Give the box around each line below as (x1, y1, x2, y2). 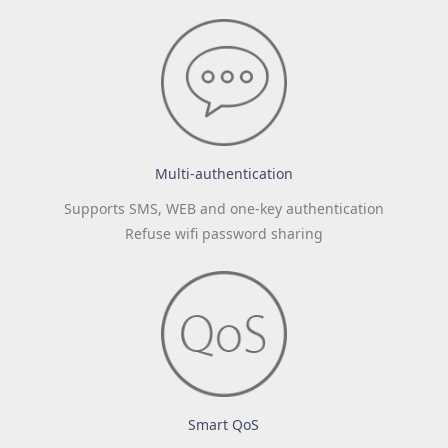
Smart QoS (188, 414, 260, 434)
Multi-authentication (154, 163, 293, 183)
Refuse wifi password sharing (124, 223, 323, 243)
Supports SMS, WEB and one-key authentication (63, 198, 384, 218)
